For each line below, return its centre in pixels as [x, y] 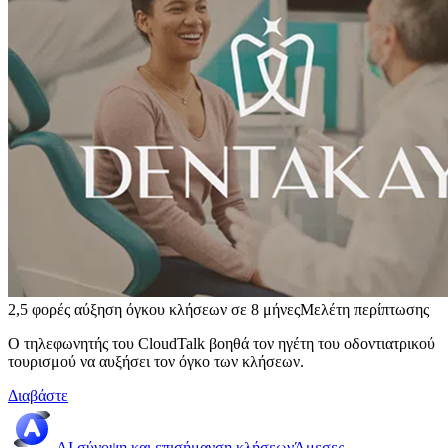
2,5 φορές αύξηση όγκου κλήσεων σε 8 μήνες [154, 309]
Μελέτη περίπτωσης [364, 309]
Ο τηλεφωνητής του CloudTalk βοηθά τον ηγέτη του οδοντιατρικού [221, 343]
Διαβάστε [38, 395]
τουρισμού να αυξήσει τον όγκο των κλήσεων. [156, 361]
